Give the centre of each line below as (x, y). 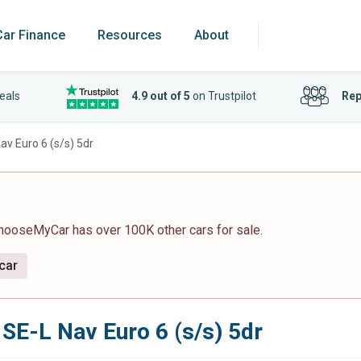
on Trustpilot (223, 96)
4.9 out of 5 (160, 96)
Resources (130, 35)
